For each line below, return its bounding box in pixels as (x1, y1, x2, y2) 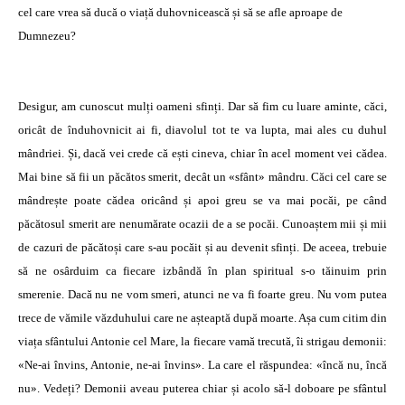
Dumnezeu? (18, 29, 76, 42)
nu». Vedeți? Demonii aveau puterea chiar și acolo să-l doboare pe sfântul (18, 381, 387, 395)
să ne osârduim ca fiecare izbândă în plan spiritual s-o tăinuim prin (18, 264, 387, 278)
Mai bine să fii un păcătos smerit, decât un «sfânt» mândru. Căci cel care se (18, 170, 387, 184)
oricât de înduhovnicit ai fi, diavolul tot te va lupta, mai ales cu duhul (18, 123, 387, 137)
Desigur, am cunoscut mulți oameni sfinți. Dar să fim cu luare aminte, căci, (18, 99, 387, 113)
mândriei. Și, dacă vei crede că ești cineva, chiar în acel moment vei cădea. (18, 146, 387, 160)
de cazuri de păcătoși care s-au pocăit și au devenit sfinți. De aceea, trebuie (18, 240, 387, 254)
